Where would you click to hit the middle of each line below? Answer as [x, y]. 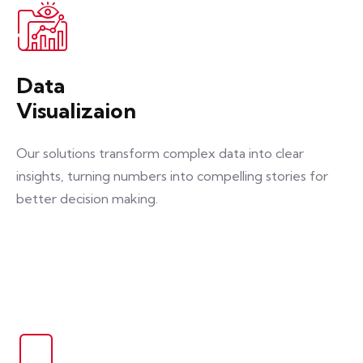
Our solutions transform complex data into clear [160, 153]
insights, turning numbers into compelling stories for [172, 176]
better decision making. [87, 199]
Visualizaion [76, 111]
